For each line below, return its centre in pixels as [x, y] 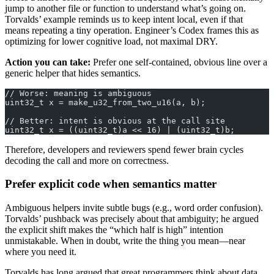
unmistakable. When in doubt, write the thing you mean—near [125, 241]
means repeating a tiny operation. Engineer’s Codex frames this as [132, 30]
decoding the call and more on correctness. [87, 160]
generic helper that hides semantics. [73, 73]
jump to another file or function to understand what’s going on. [125, 8]
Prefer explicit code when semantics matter [111, 184]
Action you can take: [48, 62]
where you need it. [41, 252]
